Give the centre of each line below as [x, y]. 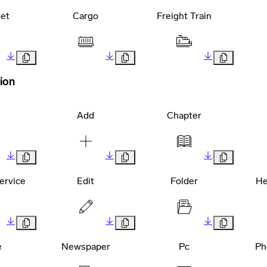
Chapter [184, 116]
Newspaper [86, 247]
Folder [184, 181]
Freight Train [184, 16]
